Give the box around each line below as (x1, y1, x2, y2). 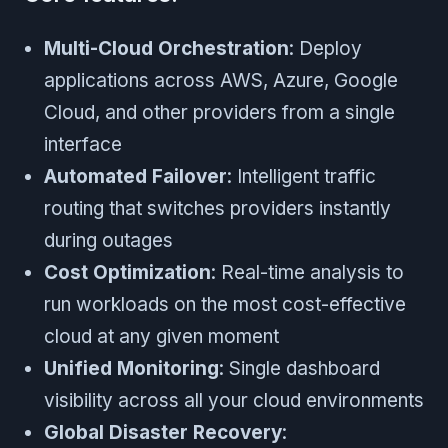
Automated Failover (44, 164, 227, 188)
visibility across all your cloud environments (44, 388, 424, 412)
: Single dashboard (219, 356, 380, 380)
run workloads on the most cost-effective (44, 292, 406, 316)
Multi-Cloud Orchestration (44, 36, 289, 60)
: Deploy (289, 36, 362, 60)
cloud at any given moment (44, 324, 279, 348)
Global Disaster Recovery (44, 420, 282, 444)
